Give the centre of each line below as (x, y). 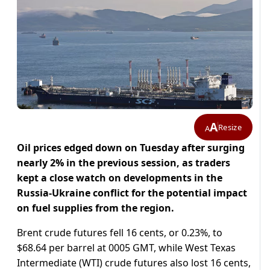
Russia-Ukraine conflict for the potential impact (132, 193)
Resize (230, 127)
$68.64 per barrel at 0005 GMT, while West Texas (126, 248)
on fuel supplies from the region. (96, 208)
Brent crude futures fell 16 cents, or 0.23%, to (120, 233)
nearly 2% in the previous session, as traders (124, 163)
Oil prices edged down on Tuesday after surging (131, 148)
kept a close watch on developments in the (120, 178)
